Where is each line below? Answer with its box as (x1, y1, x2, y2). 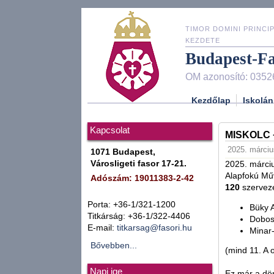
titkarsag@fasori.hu (117, 223, 192, 232)
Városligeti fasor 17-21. (91, 159, 187, 168)
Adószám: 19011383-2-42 (91, 174, 194, 183)
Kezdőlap (191, 95, 231, 105)
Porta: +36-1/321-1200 (87, 200, 176, 209)
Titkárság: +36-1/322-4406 (87, 212, 190, 221)
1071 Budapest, (91, 147, 155, 157)
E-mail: (87, 223, 117, 232)
